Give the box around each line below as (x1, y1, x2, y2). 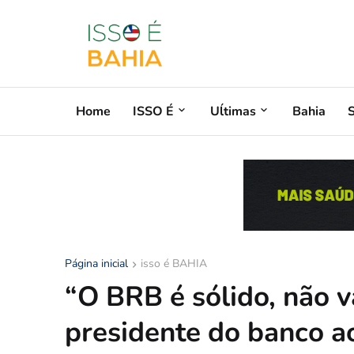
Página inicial (65, 256, 128, 271)
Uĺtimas (210, 102, 256, 120)
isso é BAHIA (141, 256, 207, 271)
